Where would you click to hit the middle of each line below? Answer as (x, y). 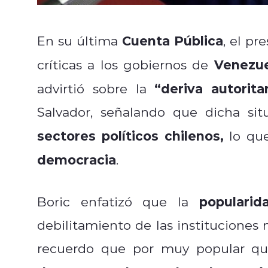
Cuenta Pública (170, 40)
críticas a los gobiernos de (123, 64)
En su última (77, 40)
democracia (77, 159)
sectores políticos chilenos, (130, 135)
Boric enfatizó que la (113, 201)
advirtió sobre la (96, 88)
